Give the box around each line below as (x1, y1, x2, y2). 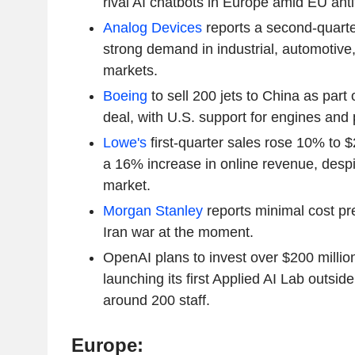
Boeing (102, 87, 147, 104)
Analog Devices (102, 19, 202, 36)
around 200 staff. (102, 292, 210, 308)
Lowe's (102, 134, 147, 151)
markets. (102, 62, 158, 78)
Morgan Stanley (102, 202, 203, 219)
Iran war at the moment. (102, 223, 254, 240)
